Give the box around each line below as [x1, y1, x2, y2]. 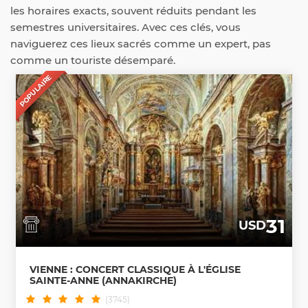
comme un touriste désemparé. [10, 54, 175, 67]
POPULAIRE [17, 72, 54, 109]
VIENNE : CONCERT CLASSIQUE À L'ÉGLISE [30, 263, 241, 276]
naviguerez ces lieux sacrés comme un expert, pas [10, 37, 271, 51]
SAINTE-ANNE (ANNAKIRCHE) [30, 274, 177, 287]
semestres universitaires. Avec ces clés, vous [10, 21, 241, 34]
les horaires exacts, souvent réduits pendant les [10, 4, 256, 18]
